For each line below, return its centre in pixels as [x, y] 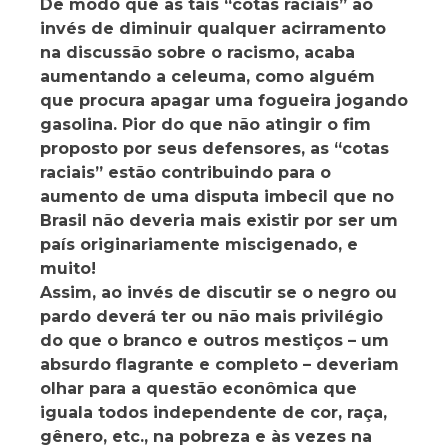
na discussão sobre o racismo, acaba [197, 53]
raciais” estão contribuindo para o [185, 173]
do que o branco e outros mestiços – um [214, 341]
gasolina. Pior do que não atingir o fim [205, 125]
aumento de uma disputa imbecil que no [217, 197]
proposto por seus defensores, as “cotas [214, 149]
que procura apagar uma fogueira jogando [224, 101]
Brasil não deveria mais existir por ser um [219, 221]
